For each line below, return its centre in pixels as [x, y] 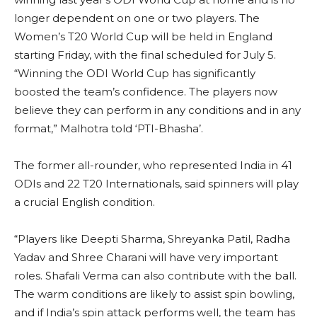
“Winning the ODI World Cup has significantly [135, 74]
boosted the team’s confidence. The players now [146, 92]
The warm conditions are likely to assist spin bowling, [154, 294]
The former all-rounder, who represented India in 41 [153, 166]
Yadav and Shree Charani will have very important [146, 258]
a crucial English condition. [85, 202]
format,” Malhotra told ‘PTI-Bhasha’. [121, 129]
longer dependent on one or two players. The [137, 18]
